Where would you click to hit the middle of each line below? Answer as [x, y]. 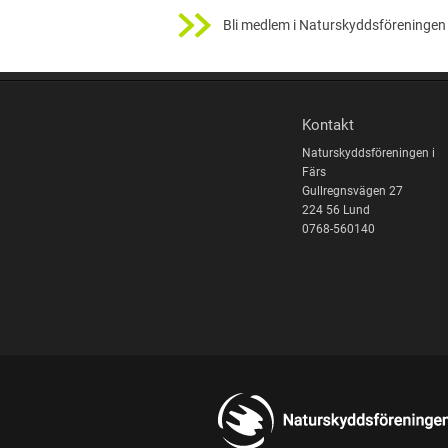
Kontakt [327, 125]
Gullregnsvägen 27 [352, 190]
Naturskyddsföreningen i [368, 152]
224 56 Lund [335, 209]
